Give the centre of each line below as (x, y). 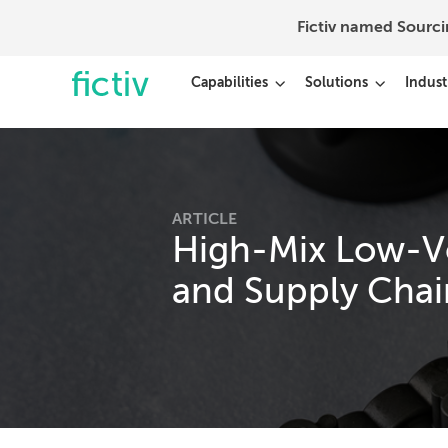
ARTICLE (204, 220)
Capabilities (229, 83)
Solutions (336, 83)
